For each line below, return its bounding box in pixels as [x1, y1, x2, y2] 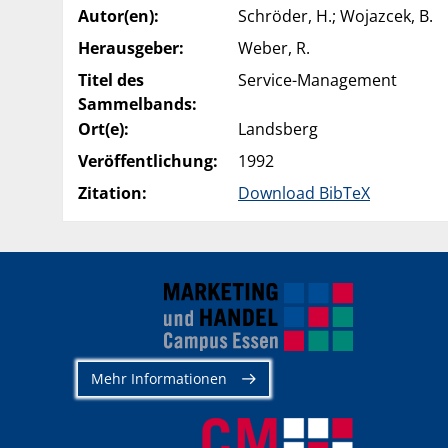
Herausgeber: [78, 36, 184, 59]
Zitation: [78, 181, 147, 204]
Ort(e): [78, 117, 129, 140]
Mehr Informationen [91, 368, 227, 388]
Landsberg [238, 117, 318, 140]
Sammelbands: [78, 92, 197, 115]
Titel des [78, 68, 144, 91]
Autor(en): [78, 4, 159, 27]
